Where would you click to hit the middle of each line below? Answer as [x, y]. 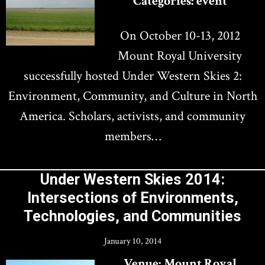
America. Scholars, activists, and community [132, 116]
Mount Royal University [180, 56]
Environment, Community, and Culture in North [132, 96]
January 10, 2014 [132, 241]
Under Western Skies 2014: [132, 180]
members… [132, 136]
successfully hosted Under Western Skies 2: [132, 76]
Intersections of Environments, [132, 198]
